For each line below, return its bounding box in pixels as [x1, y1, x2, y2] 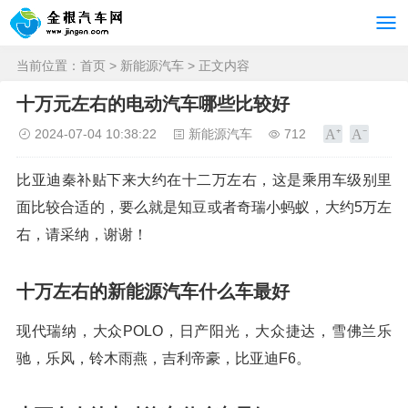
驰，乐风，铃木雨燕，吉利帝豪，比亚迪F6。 [16, 351, 311, 366]
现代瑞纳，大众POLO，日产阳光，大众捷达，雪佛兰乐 [16, 323, 392, 339]
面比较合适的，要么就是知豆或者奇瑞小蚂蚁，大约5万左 [16, 199, 392, 215]
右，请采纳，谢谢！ [16, 227, 148, 242]
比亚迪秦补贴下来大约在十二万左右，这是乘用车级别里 [16, 172, 392, 188]
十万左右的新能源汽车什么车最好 [16, 281, 290, 301]
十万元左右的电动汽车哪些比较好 [16, 94, 290, 114]
